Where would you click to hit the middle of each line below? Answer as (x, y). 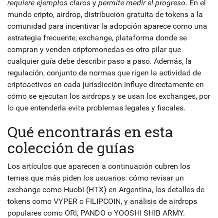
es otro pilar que (153, 49)
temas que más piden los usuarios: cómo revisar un (96, 178)
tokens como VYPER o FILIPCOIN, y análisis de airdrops (102, 201)
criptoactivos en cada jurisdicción (65, 84)
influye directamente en (163, 84)
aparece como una (174, 26)
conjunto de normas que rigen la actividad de (124, 73)
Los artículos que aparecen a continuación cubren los (99, 166)
